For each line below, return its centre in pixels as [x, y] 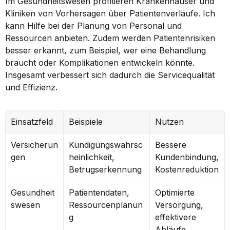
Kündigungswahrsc [106, 145]
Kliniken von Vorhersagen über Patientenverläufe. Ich [110, 13]
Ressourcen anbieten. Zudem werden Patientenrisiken [110, 38]
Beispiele [86, 122]
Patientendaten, [99, 193]
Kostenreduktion [187, 169]
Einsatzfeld [32, 122]
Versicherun [34, 145]
